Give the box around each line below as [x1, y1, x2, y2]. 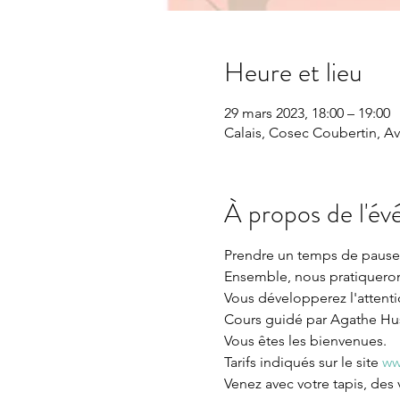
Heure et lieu [223, 54, 362, 91]
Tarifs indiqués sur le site [223, 354, 382, 371]
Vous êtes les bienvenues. [223, 332, 387, 349]
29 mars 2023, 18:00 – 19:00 [223, 104, 390, 121]
